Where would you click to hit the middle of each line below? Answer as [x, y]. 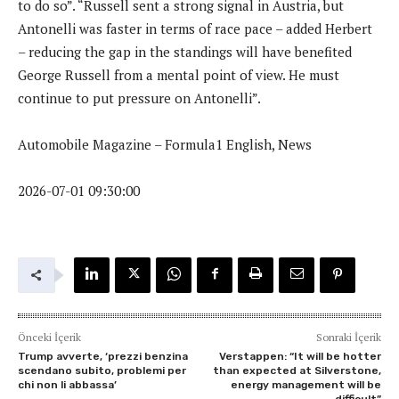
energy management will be [305, 384]
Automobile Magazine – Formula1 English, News [165, 144]
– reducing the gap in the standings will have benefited [185, 51]
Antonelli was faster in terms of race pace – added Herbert [195, 28]
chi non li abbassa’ [67, 384]
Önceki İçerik [49, 337]
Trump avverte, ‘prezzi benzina [103, 356]
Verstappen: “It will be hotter [300, 356]
